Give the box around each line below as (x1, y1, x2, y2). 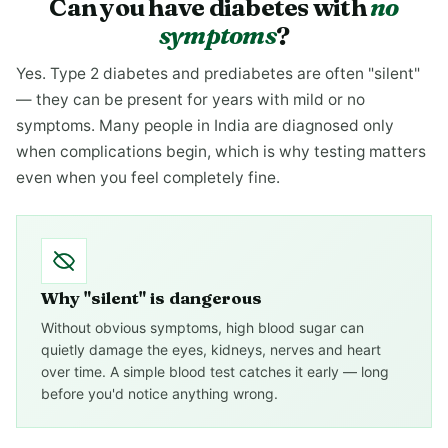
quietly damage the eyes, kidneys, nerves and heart (41, 341, 381, 358)
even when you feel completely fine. (16, 168, 280, 187)
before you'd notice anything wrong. (41, 385, 278, 402)
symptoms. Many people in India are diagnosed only (16, 116, 394, 135)
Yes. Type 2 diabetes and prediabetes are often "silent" (16, 64, 420, 83)
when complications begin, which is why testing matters (16, 142, 426, 161)
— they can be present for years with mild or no (16, 90, 365, 109)
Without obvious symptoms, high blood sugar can (41, 319, 364, 336)
